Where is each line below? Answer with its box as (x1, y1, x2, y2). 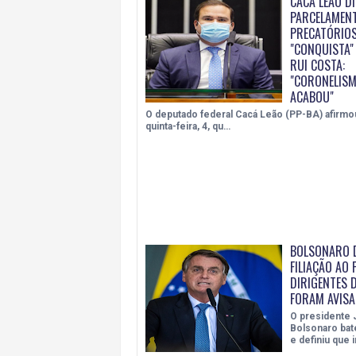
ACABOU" (289, 87, 334, 107)
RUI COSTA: (289, 56, 345, 75)
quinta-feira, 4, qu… (145, 121, 230, 133)
